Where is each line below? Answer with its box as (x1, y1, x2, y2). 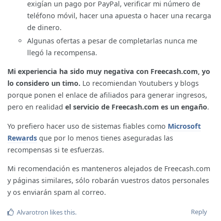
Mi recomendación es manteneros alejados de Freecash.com (7, 163, 210, 173)
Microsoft (168, 121, 201, 131)
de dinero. (27, 23, 62, 33)
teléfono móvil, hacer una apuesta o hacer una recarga (27, 11, 211, 21)
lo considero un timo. (7, 78, 80, 88)
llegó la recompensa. (27, 47, 97, 57)
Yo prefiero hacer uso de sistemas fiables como (7, 121, 168, 131)
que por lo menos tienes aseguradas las (37, 133, 173, 143)
